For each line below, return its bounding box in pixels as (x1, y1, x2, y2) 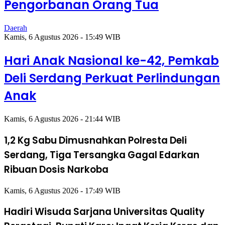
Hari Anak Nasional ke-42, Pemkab (4, 52, 219, 69)
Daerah (4, 24, 27, 33)
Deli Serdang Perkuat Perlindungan (4, 70, 220, 87)
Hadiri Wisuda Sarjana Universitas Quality (4, 205, 204, 219)
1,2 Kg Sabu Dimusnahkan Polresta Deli (4, 133, 187, 147)
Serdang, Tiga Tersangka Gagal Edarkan (4, 148, 199, 162)
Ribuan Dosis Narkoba (4, 162, 108, 176)
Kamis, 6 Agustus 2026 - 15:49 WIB (4, 33, 121, 42)
